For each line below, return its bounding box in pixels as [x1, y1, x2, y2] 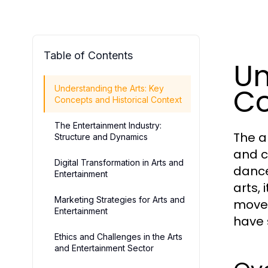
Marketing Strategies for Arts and [54, 194, 185, 205]
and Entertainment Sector [54, 243, 154, 253]
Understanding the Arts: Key [54, 83, 164, 93]
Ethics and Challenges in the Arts [54, 232, 182, 242]
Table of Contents [44, 49, 133, 62]
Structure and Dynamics [54, 132, 148, 142]
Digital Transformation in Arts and [54, 157, 184, 167]
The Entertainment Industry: [54, 120, 162, 130]
